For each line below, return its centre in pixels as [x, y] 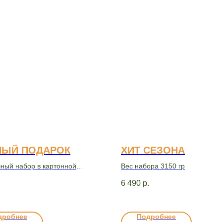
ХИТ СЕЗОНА [153, 150]
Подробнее [156, 217]
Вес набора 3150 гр [153, 166]
